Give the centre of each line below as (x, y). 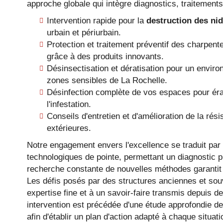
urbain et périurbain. (84, 33)
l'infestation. (69, 104)
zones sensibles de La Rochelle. (107, 80)
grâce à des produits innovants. (105, 56)
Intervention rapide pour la (96, 21)
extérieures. (69, 128)
